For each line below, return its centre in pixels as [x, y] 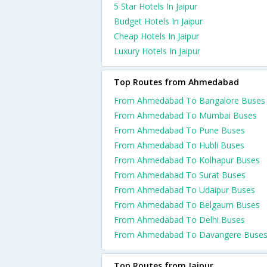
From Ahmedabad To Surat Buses [180, 175]
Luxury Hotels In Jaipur [157, 51]
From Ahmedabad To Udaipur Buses [184, 190]
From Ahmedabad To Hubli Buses [179, 145]
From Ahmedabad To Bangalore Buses [190, 100]
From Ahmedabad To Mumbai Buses [185, 115]
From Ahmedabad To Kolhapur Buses [187, 160]
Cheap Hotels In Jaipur [156, 36]
